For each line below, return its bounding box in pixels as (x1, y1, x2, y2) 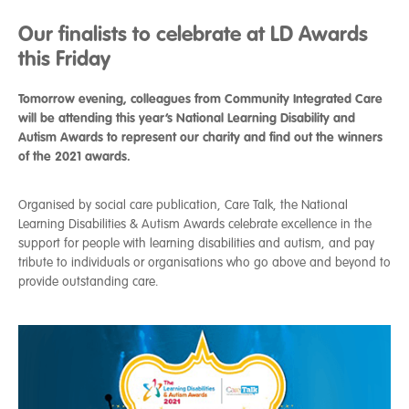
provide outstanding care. (18, 274, 159, 289)
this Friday (18, 45, 110, 72)
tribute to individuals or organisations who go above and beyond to (18, 255, 391, 270)
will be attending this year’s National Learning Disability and (18, 110, 355, 126)
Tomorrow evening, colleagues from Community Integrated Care (18, 90, 383, 107)
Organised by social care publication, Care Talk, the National (18, 197, 348, 213)
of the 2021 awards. (18, 148, 131, 164)
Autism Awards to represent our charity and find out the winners (18, 129, 383, 145)
